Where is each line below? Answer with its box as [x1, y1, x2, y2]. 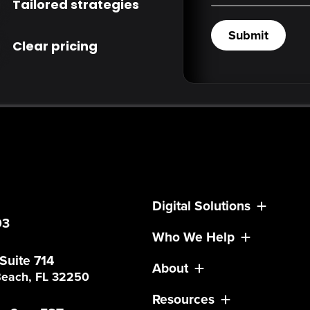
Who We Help [152, 227, 235, 248]
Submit [228, 26, 268, 45]
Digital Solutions [152, 196, 250, 217]
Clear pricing [12, 37, 98, 55]
